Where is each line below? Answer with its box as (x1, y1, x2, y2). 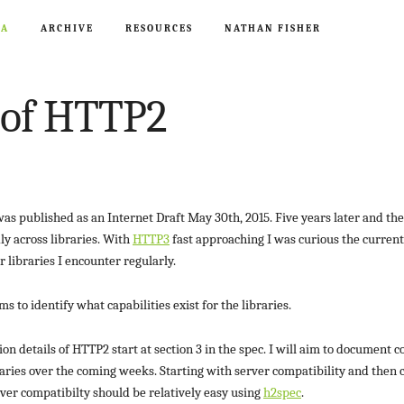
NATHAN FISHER (225, 23, 321, 34)
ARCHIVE (41, 23, 94, 34)
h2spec (263, 384, 301, 400)
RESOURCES (125, 23, 193, 34)
